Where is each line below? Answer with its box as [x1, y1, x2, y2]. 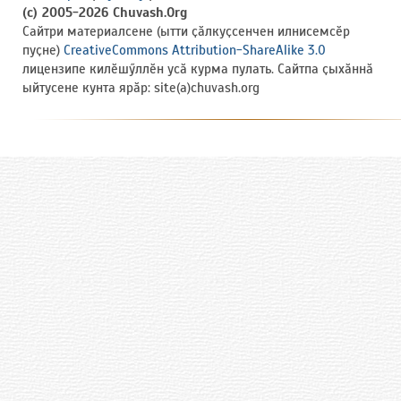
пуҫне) [22, 42, 64, 59]
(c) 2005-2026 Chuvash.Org [22, 4, 187, 21]
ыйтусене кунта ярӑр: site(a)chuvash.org [22, 80, 260, 97]
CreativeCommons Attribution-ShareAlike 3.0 [64, 42, 326, 59]
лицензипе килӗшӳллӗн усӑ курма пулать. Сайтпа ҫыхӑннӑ [22, 61, 373, 78]
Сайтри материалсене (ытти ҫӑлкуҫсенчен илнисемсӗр [22, 23, 350, 40]
